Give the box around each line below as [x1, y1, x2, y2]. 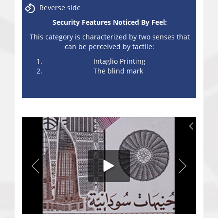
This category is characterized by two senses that [29, 32, 190, 42]
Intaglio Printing [93, 56, 145, 66]
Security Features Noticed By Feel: [52, 18, 167, 27]
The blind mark [93, 66, 145, 76]
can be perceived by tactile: [65, 42, 154, 52]
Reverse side [39, 3, 81, 13]
